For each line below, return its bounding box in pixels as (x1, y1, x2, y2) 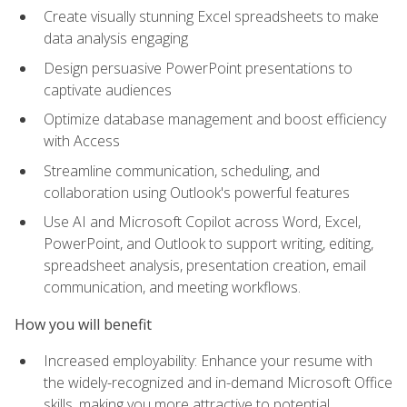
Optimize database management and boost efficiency (44, 109, 386, 130)
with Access (44, 131, 120, 152)
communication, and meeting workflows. (44, 277, 301, 298)
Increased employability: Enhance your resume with (44, 350, 372, 371)
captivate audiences (44, 79, 172, 100)
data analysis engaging (44, 28, 188, 49)
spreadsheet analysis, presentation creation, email (44, 255, 366, 276)
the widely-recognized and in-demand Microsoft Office (44, 372, 392, 392)
